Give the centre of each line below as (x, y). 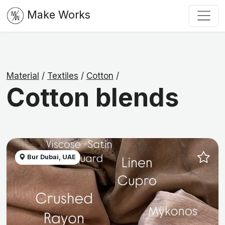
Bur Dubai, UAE (51, 157)
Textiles (63, 76)
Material (23, 76)
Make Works (59, 15)
